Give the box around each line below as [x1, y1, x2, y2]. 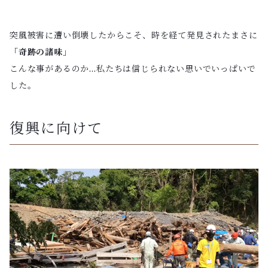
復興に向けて [10, 119, 103, 137]
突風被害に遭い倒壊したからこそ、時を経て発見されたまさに [10, 29, 258, 41]
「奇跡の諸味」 [10, 46, 72, 57]
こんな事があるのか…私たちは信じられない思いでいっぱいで [10, 63, 256, 74]
